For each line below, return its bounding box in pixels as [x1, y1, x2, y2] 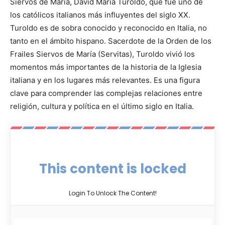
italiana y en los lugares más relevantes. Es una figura [10, 75, 200, 85]
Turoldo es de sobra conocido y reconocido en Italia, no [10, 23, 207, 33]
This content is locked [39, 160, 186, 178]
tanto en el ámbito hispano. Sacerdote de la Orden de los [10, 36, 211, 46]
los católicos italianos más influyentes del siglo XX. [10, 10, 190, 20]
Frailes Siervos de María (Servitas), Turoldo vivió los [10, 49, 195, 59]
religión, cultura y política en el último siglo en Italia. [10, 101, 194, 111]
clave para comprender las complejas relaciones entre [10, 88, 202, 98]
